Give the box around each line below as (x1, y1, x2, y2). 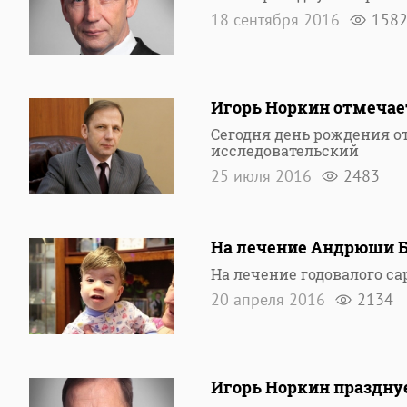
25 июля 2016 (211, 165, 316, 186)
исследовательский (211, 141, 359, 160)
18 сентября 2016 (211, 9, 344, 30)
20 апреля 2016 (211, 289, 330, 310)
